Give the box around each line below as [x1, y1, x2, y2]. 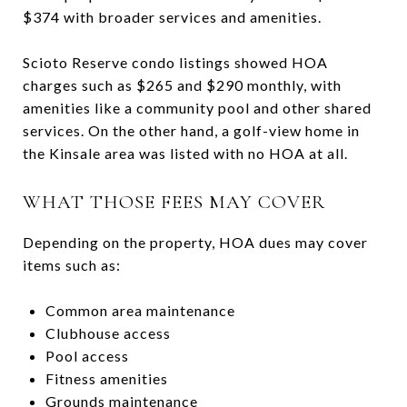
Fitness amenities [45, 369, 168, 387]
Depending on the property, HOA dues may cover [23, 233, 368, 251]
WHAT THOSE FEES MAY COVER [23, 190, 325, 213]
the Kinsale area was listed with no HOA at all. [23, 144, 348, 162]
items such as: [23, 255, 121, 273]
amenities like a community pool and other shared [23, 98, 372, 116]
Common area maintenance [45, 301, 235, 319]
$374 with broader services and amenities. [23, 7, 322, 25]
